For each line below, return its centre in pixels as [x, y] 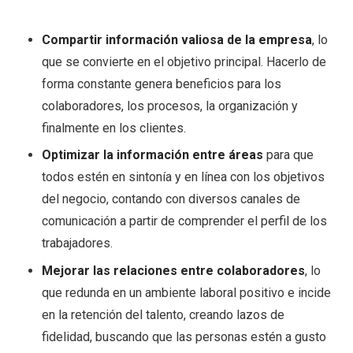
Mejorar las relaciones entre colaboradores [173, 270]
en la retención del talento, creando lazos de [163, 314]
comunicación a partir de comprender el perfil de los [184, 221]
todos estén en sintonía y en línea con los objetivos [183, 177]
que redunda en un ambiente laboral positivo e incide [186, 292]
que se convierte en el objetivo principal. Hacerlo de [184, 62]
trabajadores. [78, 243]
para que [288, 155]
